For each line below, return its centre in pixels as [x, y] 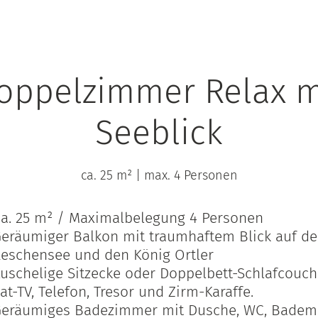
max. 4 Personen [191, 176]
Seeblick [159, 133]
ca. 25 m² [106, 176]
